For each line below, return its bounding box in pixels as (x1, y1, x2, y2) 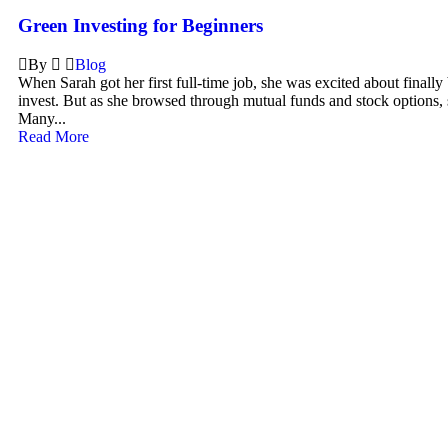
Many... (18, 109, 66, 127)
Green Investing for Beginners (18, 15, 263, 36)
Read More (18, 127, 89, 145)
